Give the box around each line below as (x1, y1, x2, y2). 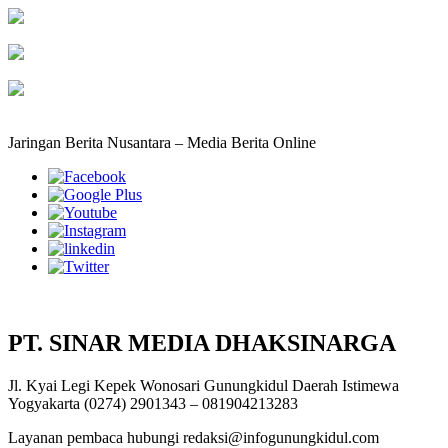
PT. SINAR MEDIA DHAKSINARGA (8, 329, 396, 356)
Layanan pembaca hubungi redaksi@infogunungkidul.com (8, 428, 379, 446)
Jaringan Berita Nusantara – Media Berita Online (8, 134, 316, 152)
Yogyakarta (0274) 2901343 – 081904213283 (8, 394, 298, 412)
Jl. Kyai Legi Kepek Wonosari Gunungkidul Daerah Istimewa (8, 376, 399, 394)
